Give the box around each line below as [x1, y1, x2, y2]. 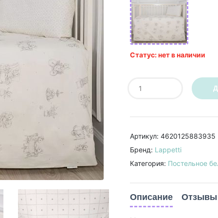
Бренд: [129, 145, 155, 154]
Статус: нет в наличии [129, 51, 205, 59]
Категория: [129, 159, 168, 167]
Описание [129, 191, 173, 203]
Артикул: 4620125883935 [129, 131, 216, 140]
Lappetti [154, 145, 182, 154]
